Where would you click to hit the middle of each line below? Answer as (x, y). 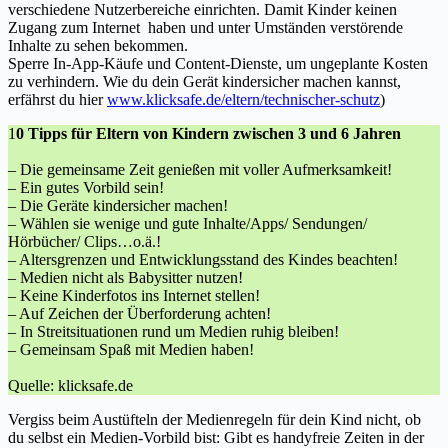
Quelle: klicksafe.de (70, 386)
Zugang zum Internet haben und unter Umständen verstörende (205, 28)
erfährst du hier (57, 100)
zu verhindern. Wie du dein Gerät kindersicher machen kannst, (204, 82)
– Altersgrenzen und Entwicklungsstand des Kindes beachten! (203, 260)
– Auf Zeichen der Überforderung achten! (139, 314)
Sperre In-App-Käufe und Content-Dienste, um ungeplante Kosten (218, 64)
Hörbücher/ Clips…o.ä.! (84, 242)
